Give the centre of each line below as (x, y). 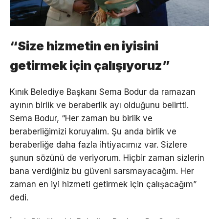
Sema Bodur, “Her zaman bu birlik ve (81, 119)
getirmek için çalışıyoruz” (90, 66)
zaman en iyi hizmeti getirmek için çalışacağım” (103, 185)
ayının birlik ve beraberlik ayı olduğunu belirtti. (99, 105)
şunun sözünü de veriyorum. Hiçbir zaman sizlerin (107, 158)
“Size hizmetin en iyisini (84, 46)
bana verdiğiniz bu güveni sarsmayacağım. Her (102, 171)
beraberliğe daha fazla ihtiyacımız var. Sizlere (99, 145)
